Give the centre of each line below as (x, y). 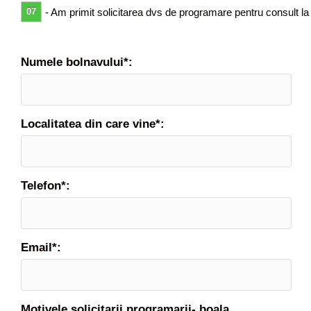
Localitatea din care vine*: (93, 124)
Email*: (41, 248)
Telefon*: (45, 186)
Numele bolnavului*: (77, 62)
